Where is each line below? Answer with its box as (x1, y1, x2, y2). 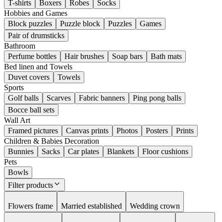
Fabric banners (79, 94, 125, 102)
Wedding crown (130, 202, 180, 210)
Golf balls (8, 94, 39, 102)
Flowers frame (8, 202, 53, 210)
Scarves (47, 94, 71, 102)
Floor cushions (142, 147, 188, 156)
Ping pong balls (133, 94, 181, 102)
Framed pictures (8, 126, 58, 135)
